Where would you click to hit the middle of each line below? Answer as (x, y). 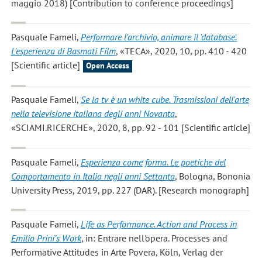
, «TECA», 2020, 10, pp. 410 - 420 (181, 51)
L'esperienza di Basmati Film (63, 51)
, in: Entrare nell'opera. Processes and (154, 238)
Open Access (107, 66)
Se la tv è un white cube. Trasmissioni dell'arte (165, 100)
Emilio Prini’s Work (46, 238)
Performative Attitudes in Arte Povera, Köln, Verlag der (117, 252)
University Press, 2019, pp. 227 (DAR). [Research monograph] (130, 190)
